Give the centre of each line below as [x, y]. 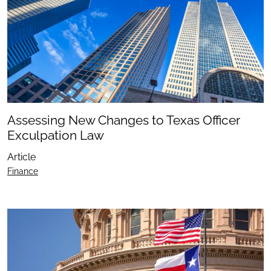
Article [21, 157]
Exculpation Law [56, 135]
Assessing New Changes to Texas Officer [124, 120]
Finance [23, 171]
